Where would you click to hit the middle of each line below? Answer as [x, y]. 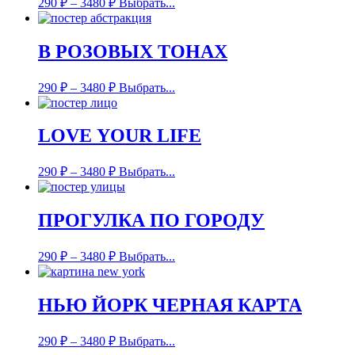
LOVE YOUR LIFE [120, 136]
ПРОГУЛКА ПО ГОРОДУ [151, 221]
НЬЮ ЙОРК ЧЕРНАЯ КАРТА [170, 305]
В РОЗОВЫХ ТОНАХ [133, 51]
